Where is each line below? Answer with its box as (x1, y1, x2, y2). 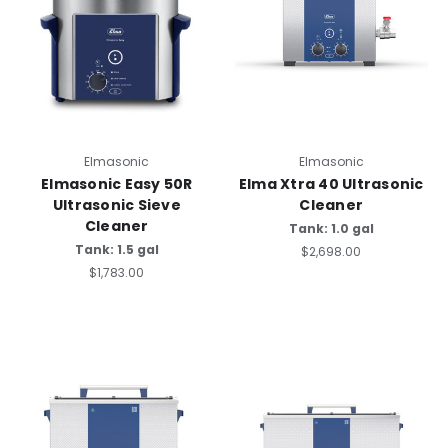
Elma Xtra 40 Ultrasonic (238, 174, 424, 195)
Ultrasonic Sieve (52, 195, 181, 216)
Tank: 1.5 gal (74, 241, 159, 259)
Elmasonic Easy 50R (41, 174, 193, 195)
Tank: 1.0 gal (288, 220, 374, 238)
